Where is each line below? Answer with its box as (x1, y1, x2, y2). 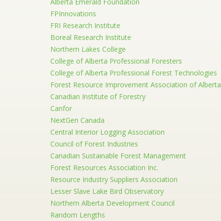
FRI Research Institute (50, 21, 120, 31)
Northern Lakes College (50, 44, 126, 54)
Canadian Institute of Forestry (50, 92, 146, 102)
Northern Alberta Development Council (50, 198, 175, 208)
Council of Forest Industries (50, 139, 138, 149)
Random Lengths (50, 210, 105, 220)
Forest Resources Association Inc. (50, 163, 158, 173)
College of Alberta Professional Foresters (50, 56, 182, 66)
